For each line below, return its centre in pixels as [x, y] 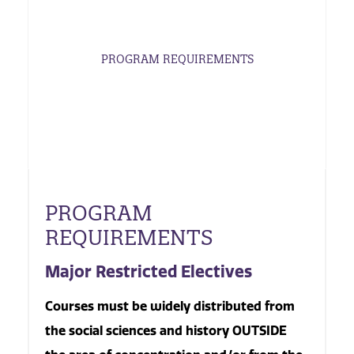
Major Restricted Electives [149, 272]
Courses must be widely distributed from [170, 305]
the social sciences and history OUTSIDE [166, 330]
